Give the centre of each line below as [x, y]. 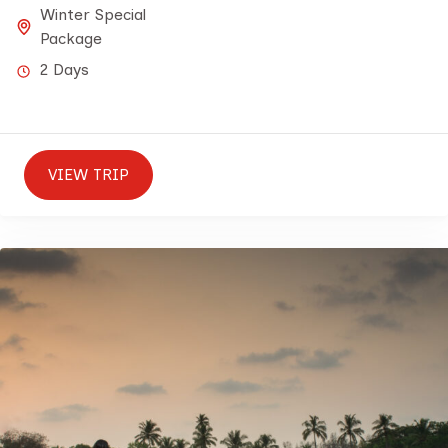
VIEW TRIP [88, 174]
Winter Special [93, 14]
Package [71, 38]
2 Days [64, 69]
